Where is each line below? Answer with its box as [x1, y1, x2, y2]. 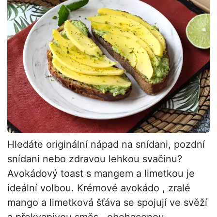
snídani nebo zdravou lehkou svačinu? [7, 153, 182, 165]
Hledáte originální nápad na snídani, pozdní [7, 139, 205, 151]
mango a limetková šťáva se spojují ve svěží [7, 197, 207, 209]
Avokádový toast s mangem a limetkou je [7, 168, 195, 180]
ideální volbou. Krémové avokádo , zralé [7, 182, 190, 194]
